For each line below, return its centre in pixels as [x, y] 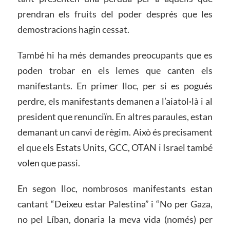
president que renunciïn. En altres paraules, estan [115, 116]
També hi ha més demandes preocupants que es [115, 55]
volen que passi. [49, 162]
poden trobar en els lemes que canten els [115, 70]
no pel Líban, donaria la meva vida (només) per [115, 219]
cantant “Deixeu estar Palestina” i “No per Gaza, [115, 204]
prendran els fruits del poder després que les [115, 14]
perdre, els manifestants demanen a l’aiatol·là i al [115, 101]
